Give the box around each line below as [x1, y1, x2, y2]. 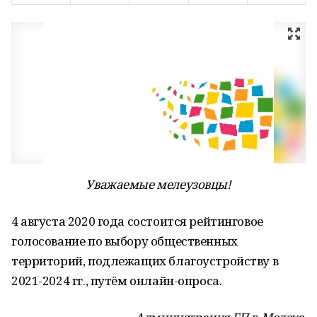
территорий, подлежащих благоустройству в [11, 253, 279, 269]
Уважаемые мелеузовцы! [86, 176, 231, 192]
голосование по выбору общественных [11, 233, 238, 249]
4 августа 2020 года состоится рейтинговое [11, 213, 263, 229]
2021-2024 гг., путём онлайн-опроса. [11, 272, 222, 289]
